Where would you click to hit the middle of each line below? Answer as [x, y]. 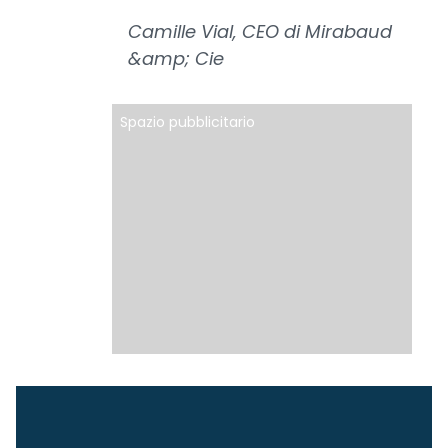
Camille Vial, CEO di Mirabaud [260, 31]
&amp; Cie [176, 58]
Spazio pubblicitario [187, 122]
